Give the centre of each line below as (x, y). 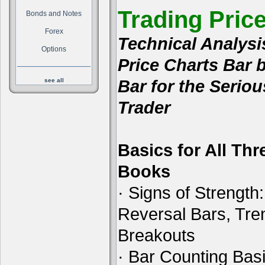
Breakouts (156, 235)
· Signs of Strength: (191, 193)
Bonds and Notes (54, 14)
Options (54, 49)
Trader (144, 107)
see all (54, 80)
